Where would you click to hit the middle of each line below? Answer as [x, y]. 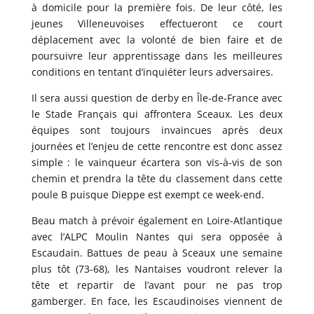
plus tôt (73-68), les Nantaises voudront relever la [157, 268]
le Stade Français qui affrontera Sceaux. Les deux [157, 114]
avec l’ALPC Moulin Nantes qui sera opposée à [157, 236]
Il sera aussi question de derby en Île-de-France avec [157, 97]
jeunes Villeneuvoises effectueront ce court [157, 23]
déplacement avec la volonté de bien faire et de [157, 39]
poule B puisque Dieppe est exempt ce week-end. [148, 194]
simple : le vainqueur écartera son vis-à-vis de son [157, 162]
